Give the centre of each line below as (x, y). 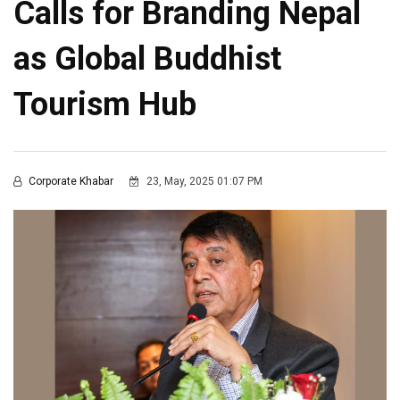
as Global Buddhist (147, 59)
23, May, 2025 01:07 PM (203, 182)
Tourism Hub (105, 105)
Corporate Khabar (71, 182)
